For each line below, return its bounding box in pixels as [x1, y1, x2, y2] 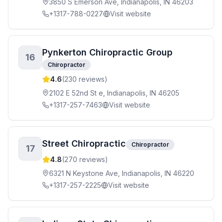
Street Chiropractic [42, 138, 126, 149]
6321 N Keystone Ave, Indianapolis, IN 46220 [49, 169, 194, 177]
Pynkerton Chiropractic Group [42, 47, 172, 57]
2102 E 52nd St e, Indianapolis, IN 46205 [49, 89, 179, 97]
